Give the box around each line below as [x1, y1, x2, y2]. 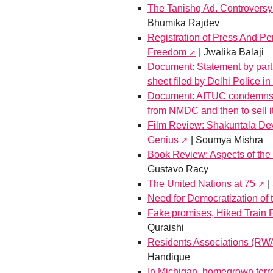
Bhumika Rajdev [147, 18, 219, 29]
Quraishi [147, 222, 184, 233]
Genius [147, 135, 179, 146]
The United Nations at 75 [147, 179, 255, 190]
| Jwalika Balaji [196, 47, 264, 58]
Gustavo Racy [147, 164, 208, 175]
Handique [147, 252, 190, 263]
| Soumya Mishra [188, 135, 263, 146]
